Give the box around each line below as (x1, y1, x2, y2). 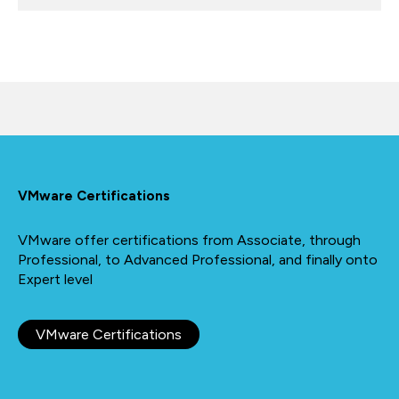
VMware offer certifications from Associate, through (18, 232, 361, 248)
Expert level (18, 271, 93, 288)
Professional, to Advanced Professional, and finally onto (18, 251, 378, 268)
